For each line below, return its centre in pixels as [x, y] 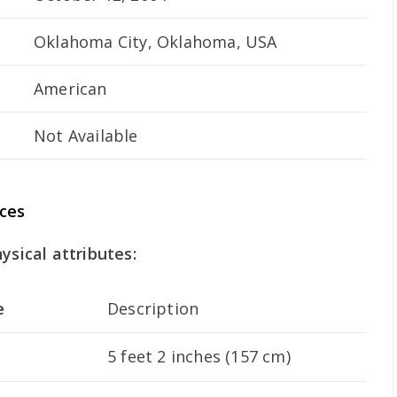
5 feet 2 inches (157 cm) [199, 357]
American [70, 89]
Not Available [86, 136]
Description [153, 309]
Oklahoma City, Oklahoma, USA [156, 42]
